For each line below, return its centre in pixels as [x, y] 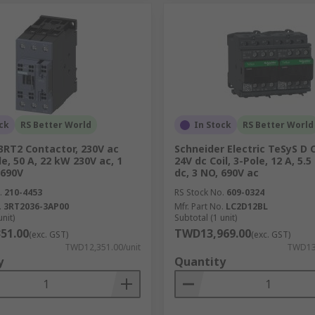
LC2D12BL [246, 206]
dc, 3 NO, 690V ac [216, 173]
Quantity [200, 262]
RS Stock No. [199, 192]
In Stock [212, 125]
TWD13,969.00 [212, 233]
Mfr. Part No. [199, 206]
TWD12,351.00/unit [102, 247]
